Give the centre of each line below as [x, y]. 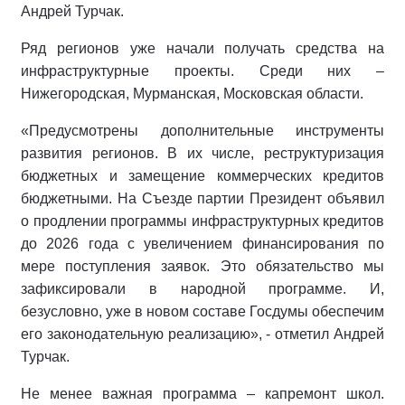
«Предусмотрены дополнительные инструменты [202, 131]
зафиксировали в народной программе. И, [202, 289]
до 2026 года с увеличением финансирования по [202, 244]
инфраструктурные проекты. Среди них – [202, 71]
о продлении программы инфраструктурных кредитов [202, 221]
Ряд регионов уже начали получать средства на [202, 49]
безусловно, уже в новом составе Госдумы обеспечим [202, 312]
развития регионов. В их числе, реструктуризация [202, 154]
